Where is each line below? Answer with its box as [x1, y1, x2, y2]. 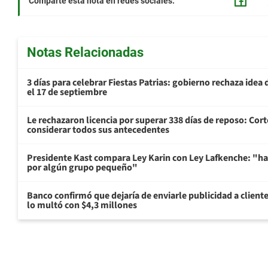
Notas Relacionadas [27, 45, 144, 60]
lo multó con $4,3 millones [27, 199, 137, 212]
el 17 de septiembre [27, 86, 107, 99]
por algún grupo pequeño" [27, 161, 138, 175]
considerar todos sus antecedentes [27, 123, 169, 137]
